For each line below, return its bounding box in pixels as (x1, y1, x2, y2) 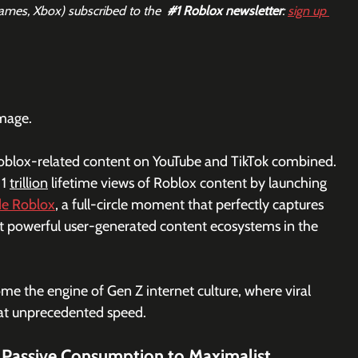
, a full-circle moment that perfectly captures (55, 196, 327, 214)
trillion (10, 174, 48, 193)
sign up (288, 3, 329, 19)
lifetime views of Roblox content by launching (48, 174, 330, 193)
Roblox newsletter (180, 3, 282, 19)
